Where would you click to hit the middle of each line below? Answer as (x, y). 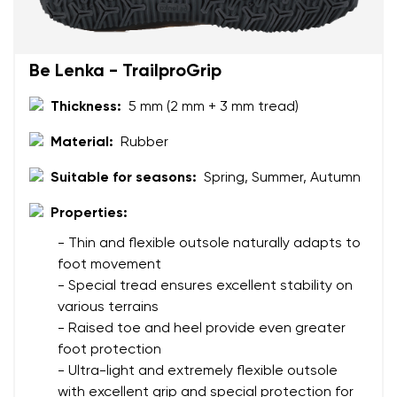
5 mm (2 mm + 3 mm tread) (214, 107)
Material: (82, 142)
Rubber (144, 142)
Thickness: (86, 107)
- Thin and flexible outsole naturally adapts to (209, 243)
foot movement (109, 265)
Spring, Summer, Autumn (282, 178)
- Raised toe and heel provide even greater (202, 328)
